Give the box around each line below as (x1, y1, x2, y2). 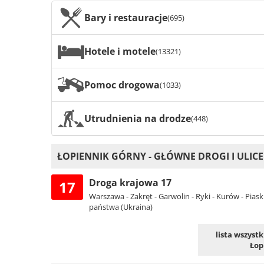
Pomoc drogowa (84, 78, 160, 91)
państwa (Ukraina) (89, 202, 153, 213)
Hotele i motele (84, 44, 156, 58)
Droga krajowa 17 (89, 176, 171, 190)
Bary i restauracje (84, 11, 167, 24)
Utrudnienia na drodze (84, 111, 191, 125)
